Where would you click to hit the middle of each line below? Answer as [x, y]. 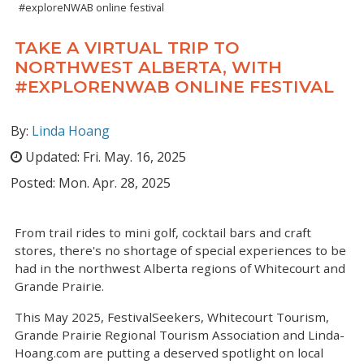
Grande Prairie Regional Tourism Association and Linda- [180, 335]
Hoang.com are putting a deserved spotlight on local [169, 353]
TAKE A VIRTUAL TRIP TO [127, 48]
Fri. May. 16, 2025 [133, 157]
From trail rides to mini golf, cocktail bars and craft [163, 232]
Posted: [33, 183]
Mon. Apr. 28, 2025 [115, 183]
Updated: [52, 157]
